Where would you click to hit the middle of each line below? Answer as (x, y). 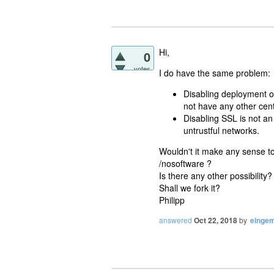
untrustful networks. (221, 131)
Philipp (172, 200)
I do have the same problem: (215, 73)
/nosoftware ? (185, 164)
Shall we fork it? (190, 188)
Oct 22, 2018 (216, 220)
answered (176, 220)
